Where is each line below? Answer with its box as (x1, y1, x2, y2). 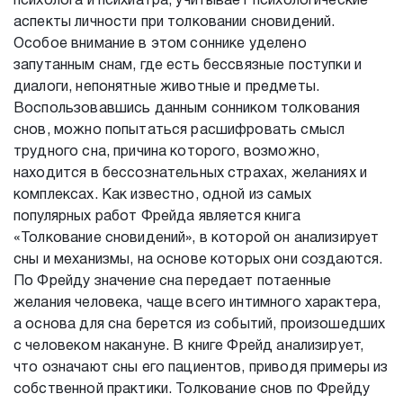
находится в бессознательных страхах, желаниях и (13, 167, 368, 180)
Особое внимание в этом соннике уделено (13, 38, 307, 50)
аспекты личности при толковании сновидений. (13, 16, 336, 29)
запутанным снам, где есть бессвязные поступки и (13, 59, 363, 72)
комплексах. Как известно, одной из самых (13, 189, 311, 201)
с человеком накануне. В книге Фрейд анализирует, (13, 340, 364, 353)
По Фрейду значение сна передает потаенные (13, 275, 332, 288)
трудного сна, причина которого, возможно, (13, 146, 320, 158)
